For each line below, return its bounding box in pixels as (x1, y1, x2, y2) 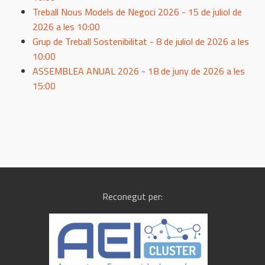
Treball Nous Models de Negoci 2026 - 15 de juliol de (33, 4, 242, 19)
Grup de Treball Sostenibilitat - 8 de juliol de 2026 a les (33, 34, 249, 49)
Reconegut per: (102, 189, 163, 203)
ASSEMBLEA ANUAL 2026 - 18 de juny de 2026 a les (33, 63, 245, 78)
